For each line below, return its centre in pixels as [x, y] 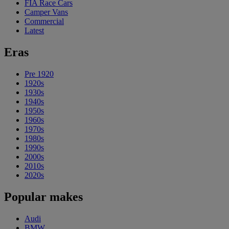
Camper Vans [46, 12]
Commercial [44, 21]
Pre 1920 [39, 74]
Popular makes [43, 197]
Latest [34, 30]
